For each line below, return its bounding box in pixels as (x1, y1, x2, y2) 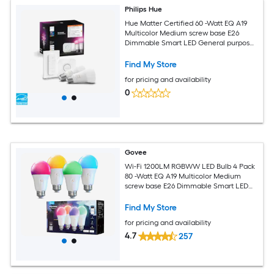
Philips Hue (125, 5, 163, 14)
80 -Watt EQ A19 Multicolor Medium (125, 171, 242, 180)
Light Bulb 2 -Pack (125, 48, 185, 57)
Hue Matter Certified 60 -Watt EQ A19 (125, 18, 248, 28)
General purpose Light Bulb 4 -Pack (125, 191, 243, 200)
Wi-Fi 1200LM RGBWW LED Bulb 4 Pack (125, 161, 256, 171)
